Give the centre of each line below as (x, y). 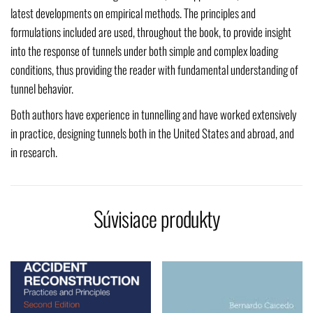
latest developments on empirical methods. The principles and (133, 13)
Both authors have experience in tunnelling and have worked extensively (153, 115)
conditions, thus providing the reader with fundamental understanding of (154, 70)
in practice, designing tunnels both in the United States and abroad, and (152, 133)
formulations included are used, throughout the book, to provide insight (151, 32)
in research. (34, 152)
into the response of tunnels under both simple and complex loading (144, 51)
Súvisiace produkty (156, 219)
